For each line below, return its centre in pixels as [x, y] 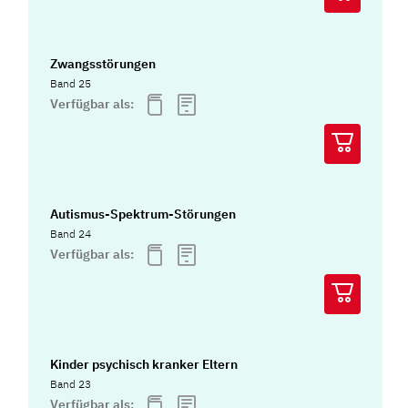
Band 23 [71, 384]
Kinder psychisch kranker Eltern [144, 365]
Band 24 [71, 234]
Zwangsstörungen [103, 63]
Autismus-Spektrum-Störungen [143, 214]
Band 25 [71, 83]
